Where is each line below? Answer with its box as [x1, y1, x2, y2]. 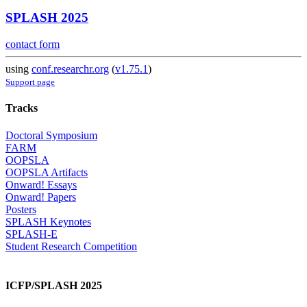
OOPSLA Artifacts [5, 166, 88, 178]
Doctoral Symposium [5, 129, 97, 141]
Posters [5, 203, 36, 215]
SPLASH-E [5, 228, 58, 240]
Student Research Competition [5, 240, 137, 252]
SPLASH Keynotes [5, 215, 91, 228]
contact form [5, 38, 60, 51]
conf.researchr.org [32, 63, 109, 75]
